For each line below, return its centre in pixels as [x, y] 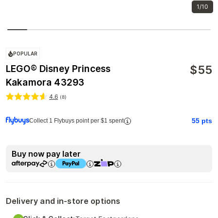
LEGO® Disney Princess [58, 69]
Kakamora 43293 [45, 83]
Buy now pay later [46, 154]
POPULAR [26, 54]
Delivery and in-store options [63, 201]
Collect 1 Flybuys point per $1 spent [76, 121]
